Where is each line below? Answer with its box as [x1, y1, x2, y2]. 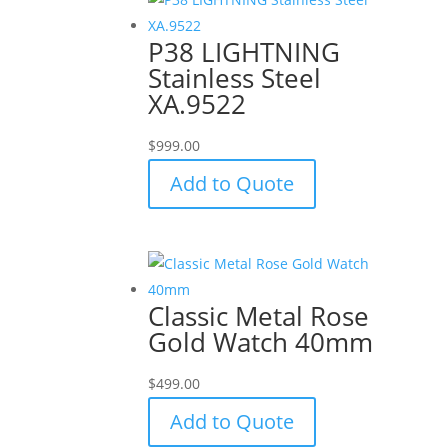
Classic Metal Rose [148, 297, 370, 334]
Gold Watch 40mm [148, 323, 374, 360]
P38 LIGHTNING [148, 33, 341, 70]
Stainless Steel [148, 59, 322, 96]
